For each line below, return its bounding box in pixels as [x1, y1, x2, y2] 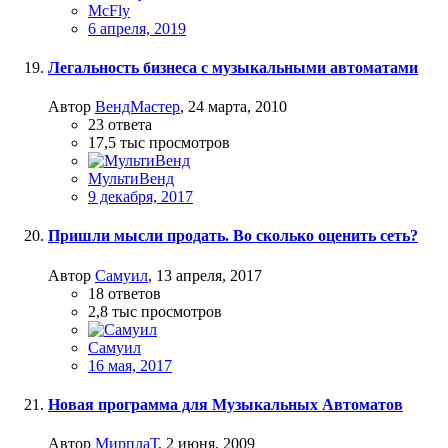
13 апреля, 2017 [156, 266, 262, 284]
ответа [108, 116, 152, 134]
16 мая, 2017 [88, 356, 172, 374]
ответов [108, 284, 161, 302]
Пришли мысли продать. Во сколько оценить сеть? [48, 227, 418, 245]
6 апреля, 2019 [88, 19, 186, 37]
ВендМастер [95, 98, 180, 116]
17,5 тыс [88, 134, 145, 152]
